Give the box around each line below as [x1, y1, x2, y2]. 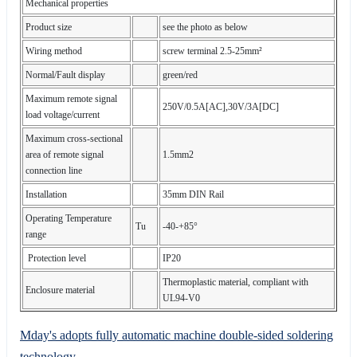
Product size [25, 21, 72, 33]
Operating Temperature [25, 212, 112, 224]
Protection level [25, 252, 86, 264]
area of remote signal [25, 148, 104, 160]
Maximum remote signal [25, 92, 117, 104]
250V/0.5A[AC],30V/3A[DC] [163, 100, 279, 112]
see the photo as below [163, 21, 248, 33]
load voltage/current [25, 108, 102, 120]
